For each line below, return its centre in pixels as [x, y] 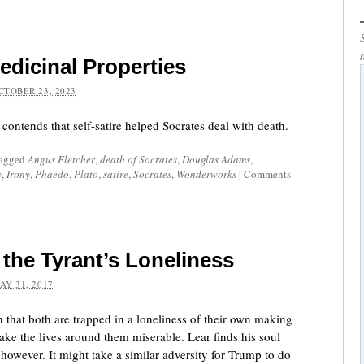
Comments [267, 174]
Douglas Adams [216, 159]
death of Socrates [139, 159]
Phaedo [52, 174]
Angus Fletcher [61, 159]
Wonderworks [206, 174]
